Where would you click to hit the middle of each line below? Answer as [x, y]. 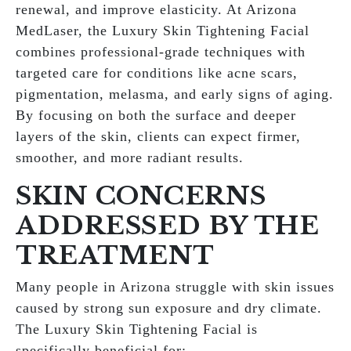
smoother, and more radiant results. [130, 157]
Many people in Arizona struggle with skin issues [175, 287]
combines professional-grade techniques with [161, 52]
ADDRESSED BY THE [167, 226]
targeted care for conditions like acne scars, [157, 73]
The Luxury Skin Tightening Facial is [137, 329]
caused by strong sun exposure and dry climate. [169, 308]
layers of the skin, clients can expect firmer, [158, 136]
